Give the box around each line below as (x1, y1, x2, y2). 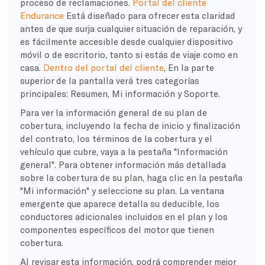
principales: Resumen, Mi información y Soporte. (20, 88, 220, 99)
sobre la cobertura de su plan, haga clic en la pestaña (20, 172, 243, 183)
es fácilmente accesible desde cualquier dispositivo (20, 35, 233, 47)
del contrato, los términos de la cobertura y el (20, 132, 212, 144)
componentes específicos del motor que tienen (20, 224, 214, 235)
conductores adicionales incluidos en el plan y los (20, 211, 228, 222)
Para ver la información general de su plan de (20, 106, 207, 118)
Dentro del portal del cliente (43, 62, 164, 73)
